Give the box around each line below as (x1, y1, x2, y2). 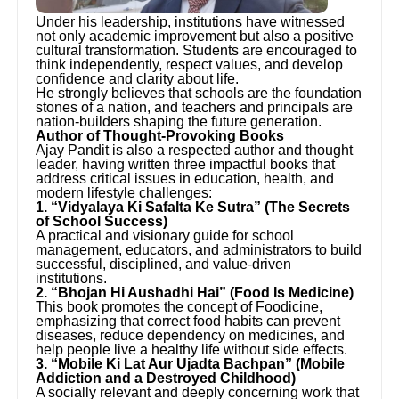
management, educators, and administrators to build (36, 241, 362, 257)
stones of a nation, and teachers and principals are (36, 99, 354, 115)
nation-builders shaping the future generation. (36, 113, 322, 129)
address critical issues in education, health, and (36, 170, 335, 186)
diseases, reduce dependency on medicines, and (36, 327, 346, 343)
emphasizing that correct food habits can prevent (36, 313, 341, 329)
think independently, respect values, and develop (36, 56, 344, 72)
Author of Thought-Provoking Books (36, 127, 285, 143)
